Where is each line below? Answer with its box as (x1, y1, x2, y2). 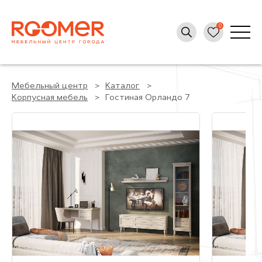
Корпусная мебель (12, 94, 88, 102)
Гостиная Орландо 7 (105, 94, 190, 102)
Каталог (105, 82, 140, 91)
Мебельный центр (12, 82, 88, 91)
